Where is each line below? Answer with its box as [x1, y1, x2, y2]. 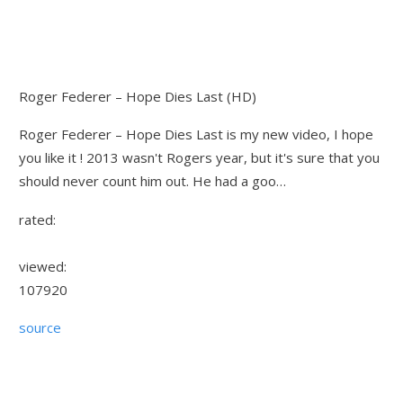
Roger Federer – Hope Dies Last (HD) [19, 86, 257, 105]
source [19, 318, 62, 337]
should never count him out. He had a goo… [19, 172, 287, 191]
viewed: [19, 256, 67, 275]
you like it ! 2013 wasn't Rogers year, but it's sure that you [19, 148, 381, 167]
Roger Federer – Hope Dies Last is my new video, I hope [19, 125, 374, 144]
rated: [19, 210, 57, 228]
